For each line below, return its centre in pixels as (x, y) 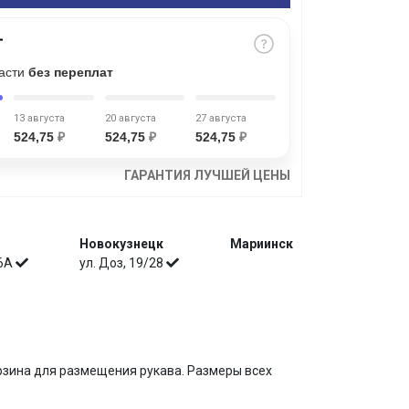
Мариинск (262, 244)
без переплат (71, 72)
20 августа (130, 118)
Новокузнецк (121, 244)
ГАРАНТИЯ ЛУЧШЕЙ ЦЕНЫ (207, 175)
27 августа (221, 118)
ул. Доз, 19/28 (123, 263)
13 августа (39, 118)
